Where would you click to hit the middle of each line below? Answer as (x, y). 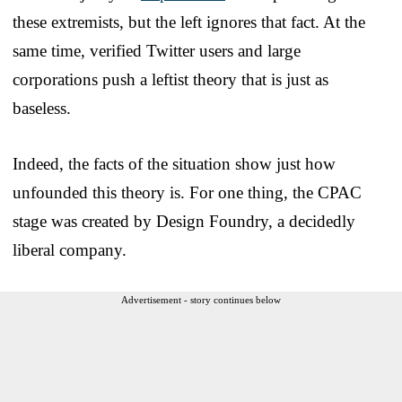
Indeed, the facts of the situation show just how (174, 163)
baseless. (42, 108)
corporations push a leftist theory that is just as (170, 79)
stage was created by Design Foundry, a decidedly (184, 221)
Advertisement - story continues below (201, 299)
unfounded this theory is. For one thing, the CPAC (187, 192)
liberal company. (70, 249)
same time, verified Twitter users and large (157, 50)
